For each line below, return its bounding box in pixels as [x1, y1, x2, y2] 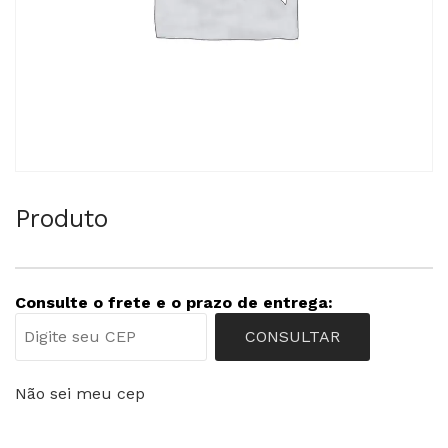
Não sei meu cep [15, 383, 145, 403]
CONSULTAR [245, 326, 340, 346]
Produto [15, 203, 108, 233]
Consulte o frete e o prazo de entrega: [15, 292, 333, 312]
